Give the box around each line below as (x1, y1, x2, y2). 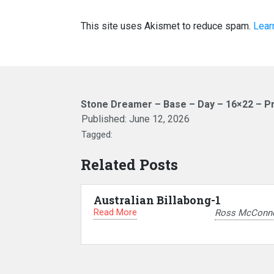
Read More (94, 207, 137, 218)
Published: (81, 113, 129, 125)
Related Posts (81, 155, 178, 174)
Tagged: (81, 129, 113, 140)
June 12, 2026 (129, 113, 190, 125)
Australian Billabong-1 (94, 193, 221, 207)
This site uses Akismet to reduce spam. (81, 20, 253, 32)
